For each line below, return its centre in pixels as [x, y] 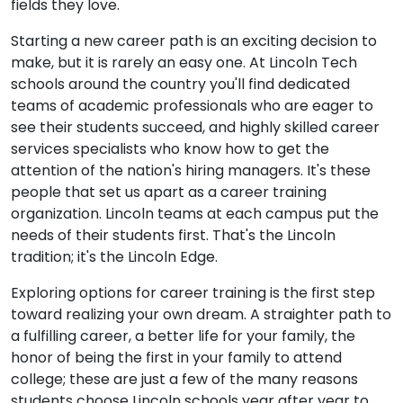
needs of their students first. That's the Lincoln [173, 235]
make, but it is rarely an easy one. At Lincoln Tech [184, 63]
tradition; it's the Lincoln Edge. [114, 257]
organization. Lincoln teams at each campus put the [195, 214]
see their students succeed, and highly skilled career [195, 127]
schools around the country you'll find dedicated [180, 84]
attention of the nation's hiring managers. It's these [191, 170]
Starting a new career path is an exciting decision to [194, 41]
